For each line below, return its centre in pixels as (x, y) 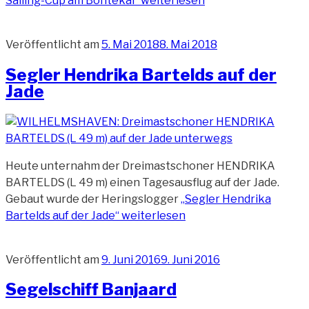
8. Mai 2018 (188, 44)
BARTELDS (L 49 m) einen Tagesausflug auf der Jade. (142, 182)
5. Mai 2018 (130, 44)
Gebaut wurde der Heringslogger (93, 199)
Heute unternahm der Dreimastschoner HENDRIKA (140, 166)
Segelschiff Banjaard (91, 290)
